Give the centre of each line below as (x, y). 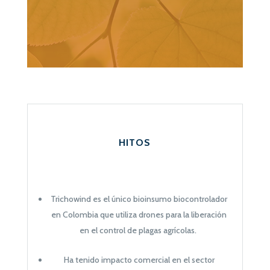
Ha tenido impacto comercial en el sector (139, 259)
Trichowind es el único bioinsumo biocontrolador (139, 199)
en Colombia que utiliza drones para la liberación (139, 214)
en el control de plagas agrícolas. (138, 230)
